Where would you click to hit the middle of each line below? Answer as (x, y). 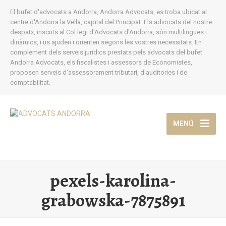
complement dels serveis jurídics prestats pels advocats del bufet (106, 52)
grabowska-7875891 (113, 200)
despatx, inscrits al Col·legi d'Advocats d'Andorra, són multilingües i (108, 32)
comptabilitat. (30, 82)
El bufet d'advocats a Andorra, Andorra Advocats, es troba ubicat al (108, 12)
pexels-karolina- (113, 180)
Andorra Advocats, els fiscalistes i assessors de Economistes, (101, 62)
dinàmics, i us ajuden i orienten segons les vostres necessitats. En (106, 42)
